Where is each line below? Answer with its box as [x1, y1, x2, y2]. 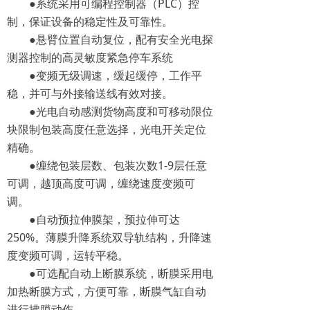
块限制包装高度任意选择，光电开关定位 [7, 122, 206, 137]
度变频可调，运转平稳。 [7, 248, 129, 263]
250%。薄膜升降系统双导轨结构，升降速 [7, 230, 212, 245]
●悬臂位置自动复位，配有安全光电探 [29, 32, 213, 47]
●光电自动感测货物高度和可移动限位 [29, 104, 213, 119]
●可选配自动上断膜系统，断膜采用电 [29, 266, 213, 281]
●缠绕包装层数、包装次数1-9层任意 [29, 158, 207, 173]
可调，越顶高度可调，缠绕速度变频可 [7, 176, 195, 191]
